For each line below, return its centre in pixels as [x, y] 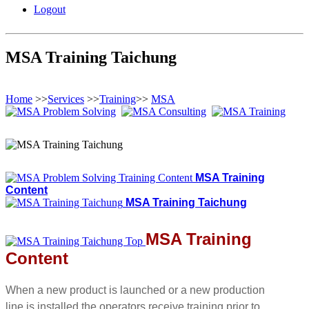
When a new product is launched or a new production [135, 290]
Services [66, 99]
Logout [50, 9]
